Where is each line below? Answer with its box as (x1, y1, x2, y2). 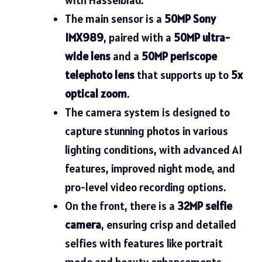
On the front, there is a (64, 198, 177, 213)
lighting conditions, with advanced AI (64, 142, 242, 157)
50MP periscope (141, 49, 217, 63)
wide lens (64, 49, 111, 63)
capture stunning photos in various (64, 123, 228, 138)
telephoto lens (64, 67, 135, 82)
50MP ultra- (173, 30, 230, 44)
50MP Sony (164, 11, 216, 26)
